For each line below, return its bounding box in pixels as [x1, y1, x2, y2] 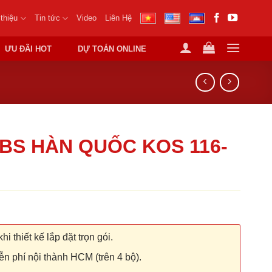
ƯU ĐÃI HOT [5, 44, 52, 53]
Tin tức [34, 13, 60, 22]
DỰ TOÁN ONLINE [78, 44, 147, 53]
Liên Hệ [104, 13, 132, 22]
